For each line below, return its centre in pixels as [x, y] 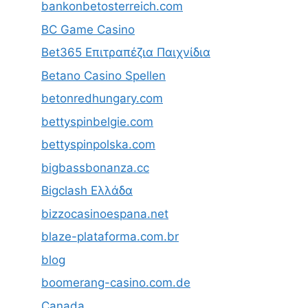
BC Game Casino [88, 29]
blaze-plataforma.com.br [110, 237]
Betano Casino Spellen [103, 75]
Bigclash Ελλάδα [87, 191]
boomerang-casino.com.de [116, 283]
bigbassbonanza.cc [95, 167]
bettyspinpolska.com [98, 145]
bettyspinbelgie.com [97, 121]
